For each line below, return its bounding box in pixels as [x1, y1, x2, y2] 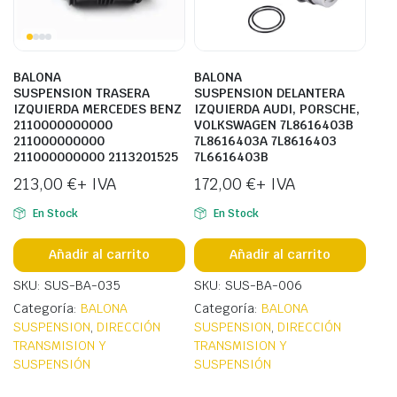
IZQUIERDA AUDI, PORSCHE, [194, 100, 360, 117]
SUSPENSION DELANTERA [194, 84, 345, 101]
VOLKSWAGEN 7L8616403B [194, 116, 354, 133]
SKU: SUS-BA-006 [194, 276, 302, 293]
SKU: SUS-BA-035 [13, 276, 121, 293]
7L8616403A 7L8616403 [194, 132, 337, 149]
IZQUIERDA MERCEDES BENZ [13, 100, 182, 117]
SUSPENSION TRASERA [13, 84, 150, 101]
